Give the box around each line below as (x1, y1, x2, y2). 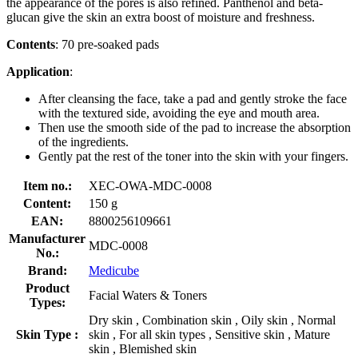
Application (6, 64, 70, 78)
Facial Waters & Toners (89, 288, 207, 302)
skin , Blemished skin (89, 341, 197, 356)
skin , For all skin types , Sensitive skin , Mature (89, 327, 330, 341)
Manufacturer (9, 231, 86, 245)
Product (25, 280, 70, 295)
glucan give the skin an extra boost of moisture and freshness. (6, 10, 315, 24)
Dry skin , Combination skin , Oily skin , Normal (89, 312, 336, 327)
